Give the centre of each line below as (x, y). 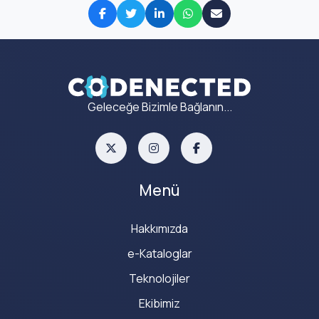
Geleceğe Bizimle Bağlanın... (159, 107)
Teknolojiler (159, 279)
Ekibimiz (159, 304)
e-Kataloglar (159, 254)
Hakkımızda (159, 229)
